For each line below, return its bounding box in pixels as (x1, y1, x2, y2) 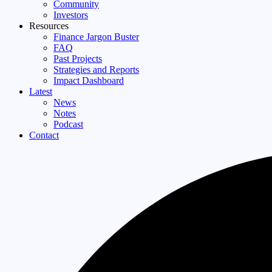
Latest (29, 86, 52, 97)
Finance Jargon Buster (53, 32, 139, 42)
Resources (29, 21, 69, 31)
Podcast (53, 119, 83, 129)
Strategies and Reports (53, 64, 139, 75)
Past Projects (53, 53, 102, 64)
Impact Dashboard (53, 75, 124, 86)
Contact (29, 130, 59, 140)
